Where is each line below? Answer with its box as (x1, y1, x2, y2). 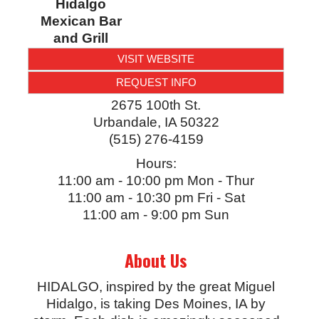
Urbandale (93, 115, 157, 130)
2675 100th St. (111, 98, 201, 113)
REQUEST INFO (115, 76, 197, 89)
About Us (125, 247, 187, 273)
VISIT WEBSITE (117, 53, 194, 66)
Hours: (135, 156, 177, 172)
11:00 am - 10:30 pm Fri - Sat (67, 190, 245, 206)
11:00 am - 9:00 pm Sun (83, 207, 229, 223)
